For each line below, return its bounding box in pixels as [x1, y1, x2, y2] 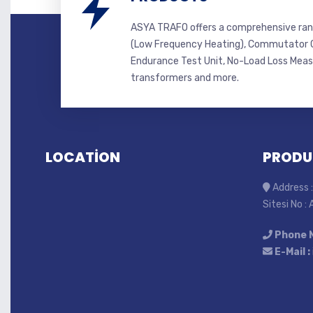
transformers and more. [131, 72, 239, 84]
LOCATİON [45, 147, 120, 167]
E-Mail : [275, 246, 310, 258]
